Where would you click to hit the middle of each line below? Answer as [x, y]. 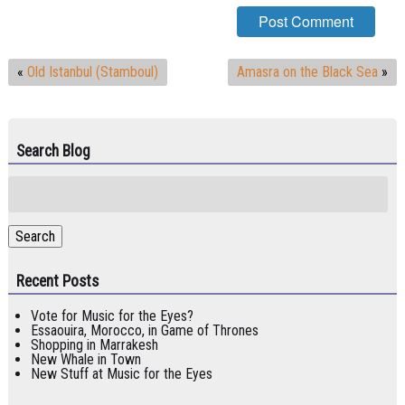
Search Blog [53, 151]
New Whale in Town [85, 359]
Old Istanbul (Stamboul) [92, 71]
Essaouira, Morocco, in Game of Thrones [144, 330]
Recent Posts [57, 281]
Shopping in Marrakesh [94, 344]
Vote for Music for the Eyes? [112, 316]
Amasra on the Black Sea [308, 71]
